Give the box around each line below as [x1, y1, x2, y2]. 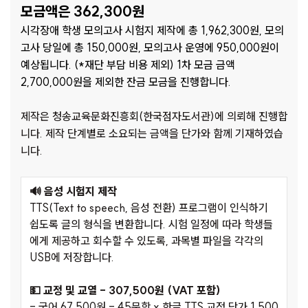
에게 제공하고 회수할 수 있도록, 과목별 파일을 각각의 [30, 234, 263, 248]
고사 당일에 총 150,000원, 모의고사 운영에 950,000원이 [21, 41, 279, 55]
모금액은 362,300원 [21, 2, 144, 21]
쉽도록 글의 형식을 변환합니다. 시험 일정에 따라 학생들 [30, 217, 273, 232]
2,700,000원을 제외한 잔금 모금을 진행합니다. [21, 75, 231, 89]
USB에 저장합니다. [30, 250, 114, 265]
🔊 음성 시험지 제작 [30, 184, 117, 199]
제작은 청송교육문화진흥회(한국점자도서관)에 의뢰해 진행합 [21, 109, 287, 124]
